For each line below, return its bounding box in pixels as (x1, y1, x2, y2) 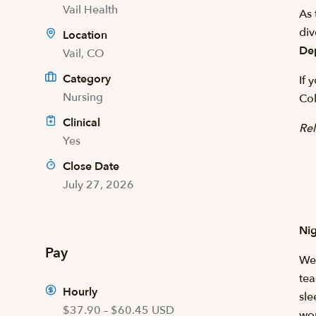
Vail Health (63, 2, 118, 18)
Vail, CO (63, 46, 104, 61)
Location (60, 28, 107, 43)
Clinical (63, 115, 100, 130)
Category (63, 71, 111, 87)
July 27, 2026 (63, 177, 134, 193)
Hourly (63, 284, 97, 300)
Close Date (63, 159, 119, 174)
